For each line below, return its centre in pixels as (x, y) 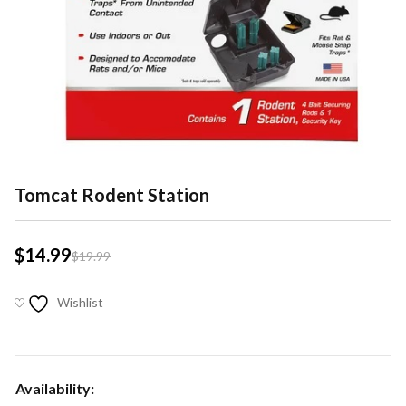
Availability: (55, 388)
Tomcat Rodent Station (112, 195)
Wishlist (80, 302)
